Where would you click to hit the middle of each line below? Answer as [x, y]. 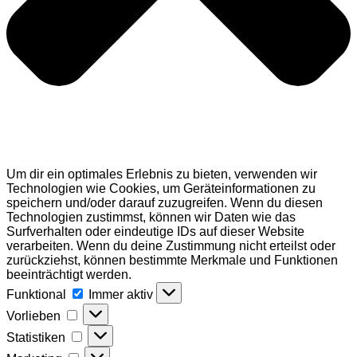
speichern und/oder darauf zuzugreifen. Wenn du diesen [165, 203]
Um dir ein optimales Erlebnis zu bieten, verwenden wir [162, 175]
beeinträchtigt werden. [69, 275]
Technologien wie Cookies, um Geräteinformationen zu [161, 189]
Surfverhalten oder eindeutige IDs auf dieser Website [155, 232]
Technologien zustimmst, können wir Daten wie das [151, 218]
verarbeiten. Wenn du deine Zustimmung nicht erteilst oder [171, 246]
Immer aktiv [122, 295]
